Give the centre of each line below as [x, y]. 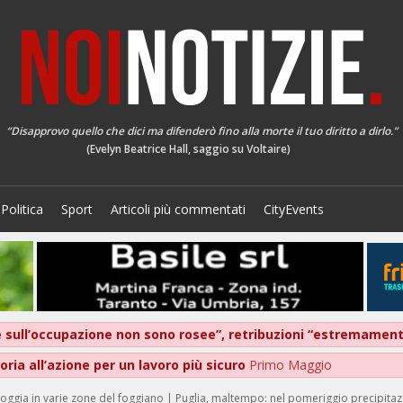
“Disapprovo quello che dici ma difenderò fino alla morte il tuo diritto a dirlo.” [201, 131]
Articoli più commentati [178, 209]
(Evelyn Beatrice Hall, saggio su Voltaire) [188, 149]
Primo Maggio [291, 365]
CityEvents [294, 209]
